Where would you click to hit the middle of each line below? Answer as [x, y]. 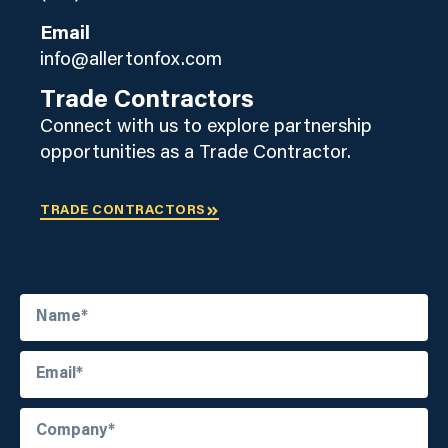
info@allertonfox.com [131, 60]
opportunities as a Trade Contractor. [195, 154]
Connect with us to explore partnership [206, 128]
